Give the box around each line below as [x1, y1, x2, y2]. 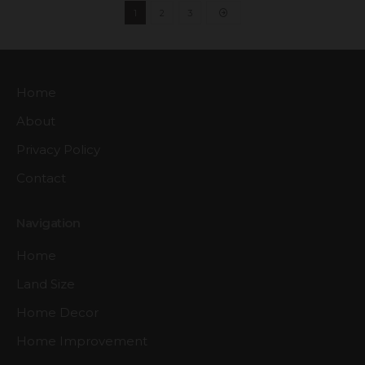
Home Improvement [16, 332, 147, 349]
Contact [16, 169, 66, 186]
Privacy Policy [16, 141, 100, 157]
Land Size [16, 275, 75, 292]
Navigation [16, 214, 80, 231]
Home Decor [16, 304, 99, 320]
